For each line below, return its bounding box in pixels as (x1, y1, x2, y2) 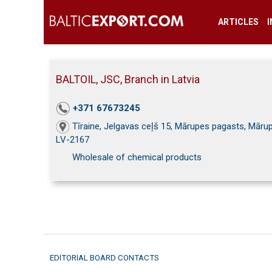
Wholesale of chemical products (72, 152, 202, 163)
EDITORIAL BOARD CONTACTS (50, 253, 159, 262)
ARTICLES (217, 17, 259, 27)
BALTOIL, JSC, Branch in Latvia (56, 73, 200, 86)
